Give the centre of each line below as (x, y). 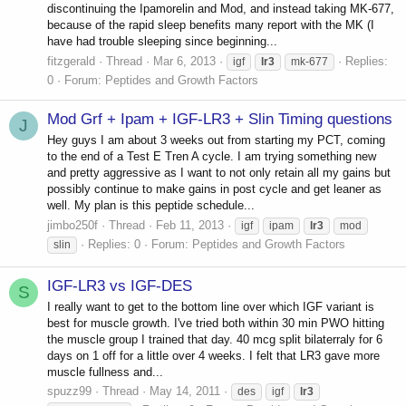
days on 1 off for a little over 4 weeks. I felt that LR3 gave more (213, 356)
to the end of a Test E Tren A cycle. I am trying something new (212, 157)
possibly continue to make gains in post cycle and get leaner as (214, 189)
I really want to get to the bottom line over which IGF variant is (211, 307)
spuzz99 (69, 391)
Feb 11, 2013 (190, 225)
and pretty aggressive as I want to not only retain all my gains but (219, 173)
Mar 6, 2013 (184, 61)
